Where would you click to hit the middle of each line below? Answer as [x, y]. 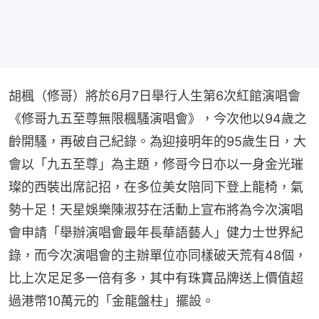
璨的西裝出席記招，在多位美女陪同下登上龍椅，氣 [156, 187]
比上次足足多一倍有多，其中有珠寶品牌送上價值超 [156, 278]
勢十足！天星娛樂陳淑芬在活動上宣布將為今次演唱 [156, 209]
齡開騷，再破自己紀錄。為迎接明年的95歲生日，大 [157, 141]
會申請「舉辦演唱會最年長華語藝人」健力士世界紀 [156, 232]
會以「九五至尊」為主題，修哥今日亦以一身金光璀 [156, 164]
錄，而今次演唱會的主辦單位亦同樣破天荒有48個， [158, 255]
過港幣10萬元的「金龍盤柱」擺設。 [111, 300]
